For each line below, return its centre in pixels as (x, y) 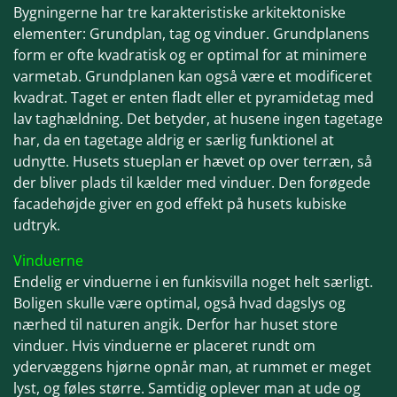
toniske (321, 12)
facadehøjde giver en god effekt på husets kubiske (180, 204)
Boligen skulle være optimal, (109, 303)
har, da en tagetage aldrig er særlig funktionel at (174, 140)
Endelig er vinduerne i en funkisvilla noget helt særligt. (193, 282)
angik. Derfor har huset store (241, 324)
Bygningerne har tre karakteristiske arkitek (155, 12)
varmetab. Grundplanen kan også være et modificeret (193, 76)
